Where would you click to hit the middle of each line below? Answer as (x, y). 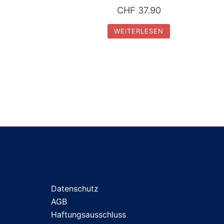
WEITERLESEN (139, 31)
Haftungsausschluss (88, 214)
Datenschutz (75, 188)
